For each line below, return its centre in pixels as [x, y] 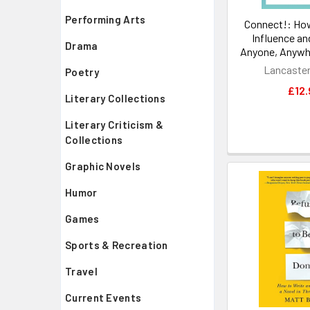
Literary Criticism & [115, 125]
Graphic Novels [103, 166]
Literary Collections [115, 98]
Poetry [82, 72]
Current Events [103, 298]
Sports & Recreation [117, 245]
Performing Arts [106, 19]
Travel [81, 271]
